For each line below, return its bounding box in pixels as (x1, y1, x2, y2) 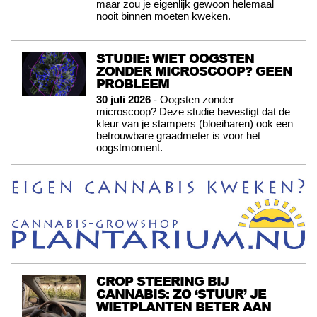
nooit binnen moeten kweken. (96, 10, 231, 23)
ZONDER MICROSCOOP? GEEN (96, 62, 292, 81)
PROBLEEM (96, 74, 169, 93)
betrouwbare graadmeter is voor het (96, 129, 260, 142)
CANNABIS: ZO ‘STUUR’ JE (96, 284, 266, 303)
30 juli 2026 (96, 93, 151, 106)
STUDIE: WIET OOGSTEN (96, 49, 254, 68)
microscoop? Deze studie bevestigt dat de (96, 105, 290, 118)
